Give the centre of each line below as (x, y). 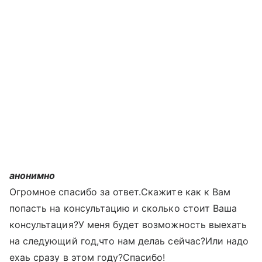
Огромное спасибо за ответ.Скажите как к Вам (120, 192)
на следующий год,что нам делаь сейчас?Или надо (129, 241)
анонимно (32, 175)
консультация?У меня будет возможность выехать (128, 225)
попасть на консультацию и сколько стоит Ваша (123, 208)
